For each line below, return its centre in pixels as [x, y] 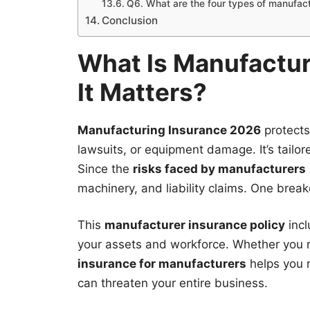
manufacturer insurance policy [195, 225]
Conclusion [130, 20]
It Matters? [142, 92]
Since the [105, 168]
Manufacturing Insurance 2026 [169, 130]
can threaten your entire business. [173, 283]
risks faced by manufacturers [219, 168]
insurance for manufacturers [162, 264]
